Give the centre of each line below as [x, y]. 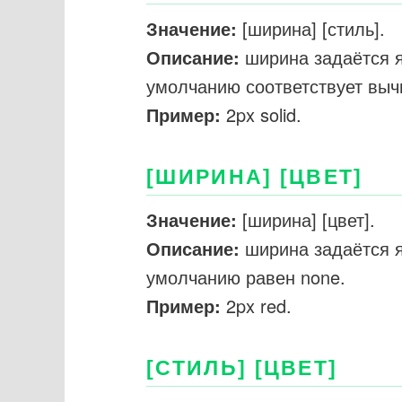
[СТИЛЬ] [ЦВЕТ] [242, 367]
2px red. [257, 306]
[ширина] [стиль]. [311, 29]
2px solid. [262, 115]
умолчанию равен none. [246, 277]
